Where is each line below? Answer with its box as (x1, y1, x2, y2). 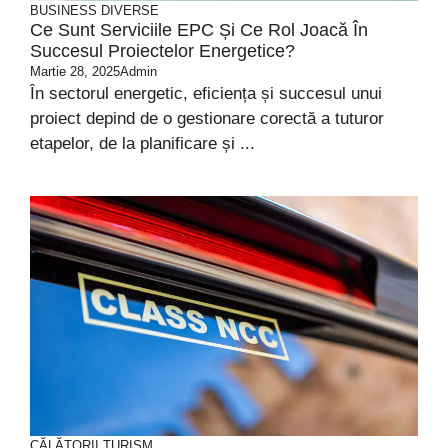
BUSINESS (30, 3, 97, 18)
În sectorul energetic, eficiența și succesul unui (30, 84, 382, 103)
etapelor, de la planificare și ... (30, 134, 255, 153)
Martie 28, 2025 (30, 64, 120, 79)
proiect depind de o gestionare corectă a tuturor (30, 109, 384, 128)
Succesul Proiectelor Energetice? (30, 41, 295, 61)
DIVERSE (101, 3, 159, 18)
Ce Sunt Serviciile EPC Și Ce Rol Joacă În (30, 20, 368, 40)
